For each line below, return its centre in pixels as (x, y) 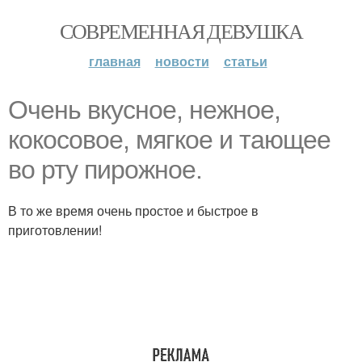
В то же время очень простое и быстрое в (133, 210)
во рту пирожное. (105, 170)
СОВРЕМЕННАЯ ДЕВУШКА (181, 31)
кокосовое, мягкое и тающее (169, 140)
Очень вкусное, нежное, (144, 110)
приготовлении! (55, 230)
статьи (245, 61)
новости (182, 61)
